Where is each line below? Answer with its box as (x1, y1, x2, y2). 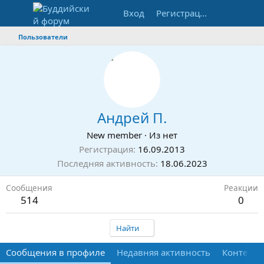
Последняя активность (57, 157, 156, 169)
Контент (222, 246, 258, 258)
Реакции (224, 182, 258, 193)
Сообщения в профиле (6, 246, 105, 258)
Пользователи (18, 32, 68, 41)
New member (87, 129, 142, 141)
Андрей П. (97, 108, 167, 127)
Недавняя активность (117, 246, 210, 258)
